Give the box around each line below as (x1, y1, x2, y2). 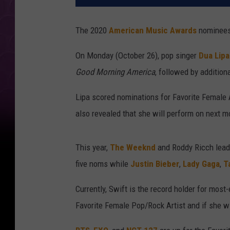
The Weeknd (110, 142, 156, 153)
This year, (75, 142, 110, 153)
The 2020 (75, 25, 109, 36)
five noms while (75, 159, 130, 169)
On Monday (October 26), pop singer (75, 50, 199, 61)
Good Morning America (75, 67, 155, 78)
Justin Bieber (130, 159, 179, 169)
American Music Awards (109, 25, 197, 36)
